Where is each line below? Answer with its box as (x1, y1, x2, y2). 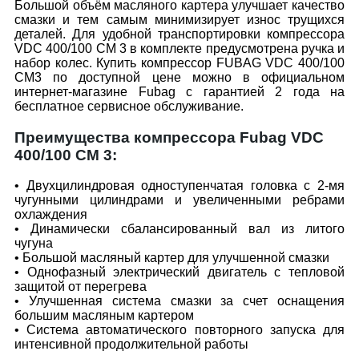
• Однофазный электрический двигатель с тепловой (14, 265, 345, 280)
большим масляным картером (14, 309, 194, 323)
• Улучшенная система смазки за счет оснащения (14, 294, 345, 309)
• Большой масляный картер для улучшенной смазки (14, 251, 329, 265)
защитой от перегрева (14, 280, 147, 294)
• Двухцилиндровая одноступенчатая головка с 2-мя (14, 179, 345, 193)
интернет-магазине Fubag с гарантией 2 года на (14, 85, 345, 99)
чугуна (14, 236, 53, 251)
